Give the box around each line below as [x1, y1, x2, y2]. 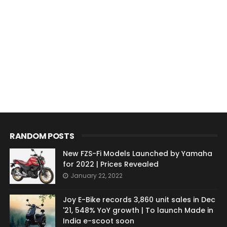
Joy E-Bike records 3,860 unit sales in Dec [62, 195, 215, 205]
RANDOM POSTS [9, 130, 74, 142]
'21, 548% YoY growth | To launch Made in [62, 205, 213, 216]
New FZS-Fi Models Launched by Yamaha [62, 148, 212, 159]
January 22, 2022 [70, 171, 123, 180]
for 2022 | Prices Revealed [62, 159, 159, 170]
